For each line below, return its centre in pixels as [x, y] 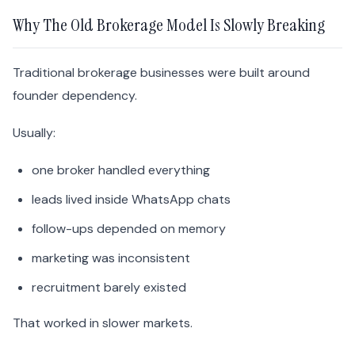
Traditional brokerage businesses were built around [161, 73]
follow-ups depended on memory [129, 229]
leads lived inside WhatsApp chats [131, 200]
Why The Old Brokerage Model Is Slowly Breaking [169, 25]
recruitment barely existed [109, 288]
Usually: [34, 133]
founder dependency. [75, 96]
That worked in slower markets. [103, 323]
